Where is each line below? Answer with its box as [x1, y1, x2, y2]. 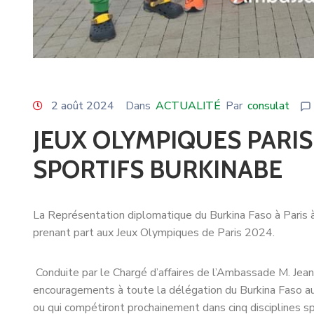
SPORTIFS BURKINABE [33, 154, 288, 185]
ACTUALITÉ [156, 98, 221, 114]
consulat [247, 98, 289, 114]
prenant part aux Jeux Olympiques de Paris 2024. [33, 225, 278, 241]
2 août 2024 [51, 98, 114, 114]
